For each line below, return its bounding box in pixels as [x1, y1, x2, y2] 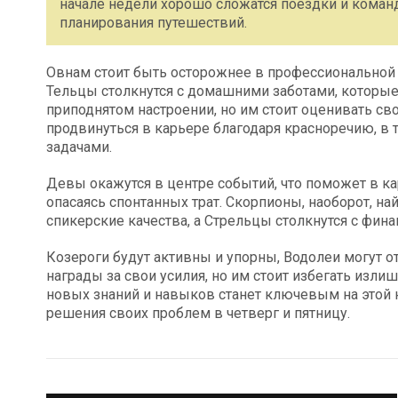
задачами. [46, 139, 112, 155]
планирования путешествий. [60, 14, 247, 31]
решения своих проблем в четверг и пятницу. [46, 305, 350, 322]
